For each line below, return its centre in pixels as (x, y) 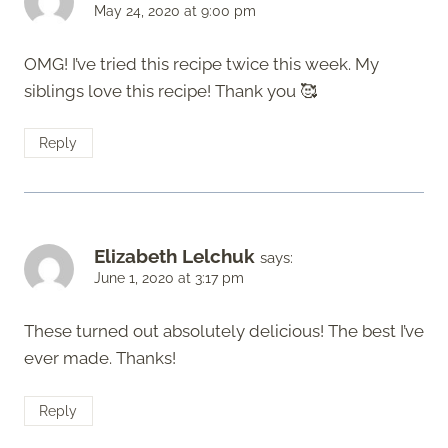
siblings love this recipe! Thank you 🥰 (170, 90)
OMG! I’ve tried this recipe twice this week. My (201, 63)
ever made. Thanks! (100, 358)
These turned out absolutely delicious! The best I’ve (224, 331)
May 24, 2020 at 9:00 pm (175, 10)
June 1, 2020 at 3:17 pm (169, 278)
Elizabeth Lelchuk (174, 256)
